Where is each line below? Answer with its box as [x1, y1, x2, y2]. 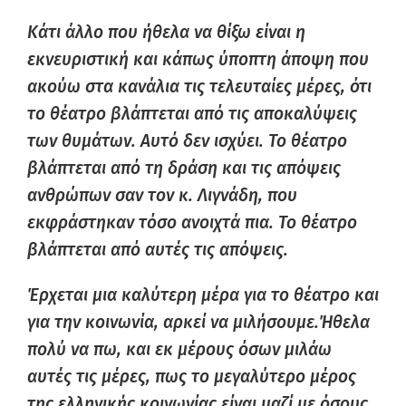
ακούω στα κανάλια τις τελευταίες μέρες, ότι [27, 76, 372, 97]
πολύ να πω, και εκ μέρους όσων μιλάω [27, 339, 332, 360]
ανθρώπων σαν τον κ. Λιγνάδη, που [27, 185, 297, 206]
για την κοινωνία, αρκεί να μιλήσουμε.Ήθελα [27, 312, 370, 333]
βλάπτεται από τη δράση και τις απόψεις [27, 158, 341, 179]
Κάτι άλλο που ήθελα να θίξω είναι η [27, 22, 305, 43]
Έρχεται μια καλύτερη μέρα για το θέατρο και [27, 285, 379, 305]
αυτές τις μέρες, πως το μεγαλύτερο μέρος [27, 366, 356, 387]
